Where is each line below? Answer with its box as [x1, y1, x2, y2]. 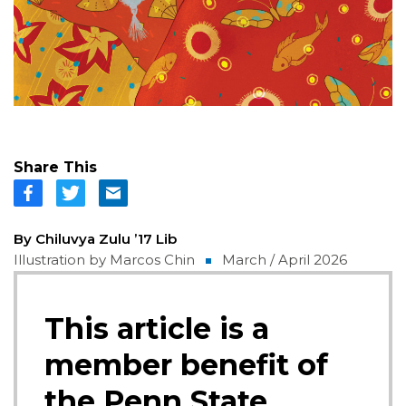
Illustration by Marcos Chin [14, 250, 195, 268]
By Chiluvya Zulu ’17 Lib [14, 229, 177, 247]
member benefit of [44, 346, 328, 382]
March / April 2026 [222, 250, 347, 268]
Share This [14, 158, 97, 176]
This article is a [44, 310, 269, 346]
